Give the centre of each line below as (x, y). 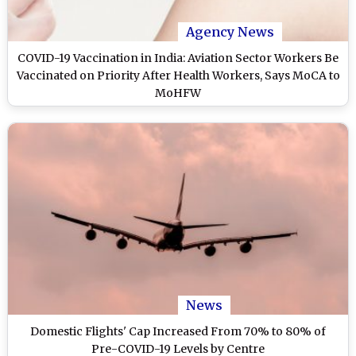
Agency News (230, 31)
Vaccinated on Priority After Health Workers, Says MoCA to (178, 75)
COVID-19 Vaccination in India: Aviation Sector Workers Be (178, 58)
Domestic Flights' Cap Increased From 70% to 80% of (178, 331)
